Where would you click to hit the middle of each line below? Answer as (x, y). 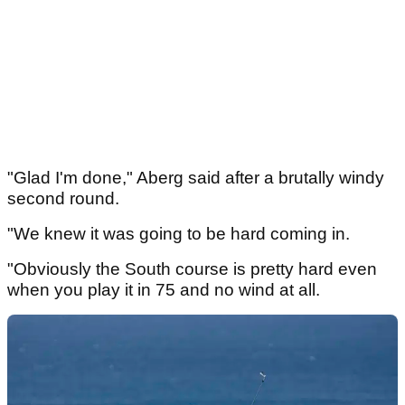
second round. (66, 199)
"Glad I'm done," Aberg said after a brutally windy (196, 178)
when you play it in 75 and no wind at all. (166, 290)
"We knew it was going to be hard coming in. (181, 234)
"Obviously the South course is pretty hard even (192, 269)
